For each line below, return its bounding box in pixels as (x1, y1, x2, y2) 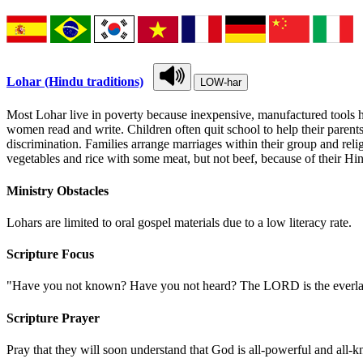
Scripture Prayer (6, 310, 100, 325)
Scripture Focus (6, 247, 94, 262)
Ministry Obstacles (6, 183, 109, 198)
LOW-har (200, 76, 241, 89)
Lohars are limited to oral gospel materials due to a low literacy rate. (6, 215, 352, 229)
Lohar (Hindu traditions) (6, 75, 143, 89)
